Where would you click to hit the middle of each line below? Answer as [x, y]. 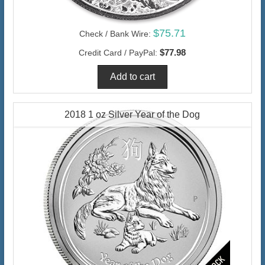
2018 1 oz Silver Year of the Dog [132, 115]
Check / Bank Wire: [115, 34]
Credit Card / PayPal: [118, 53]
